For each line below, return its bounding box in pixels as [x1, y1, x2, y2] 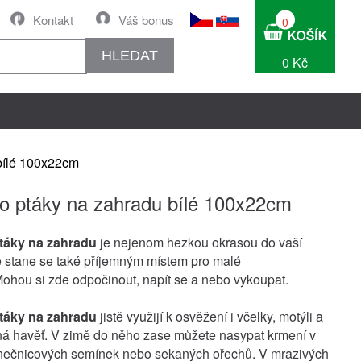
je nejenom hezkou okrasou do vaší [97, 233, 302, 251]
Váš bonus [118, 11, 174, 28]
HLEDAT [102, 47, 158, 64]
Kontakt [33, 11, 73, 28]
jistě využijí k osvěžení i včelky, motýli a [97, 307, 323, 326]
